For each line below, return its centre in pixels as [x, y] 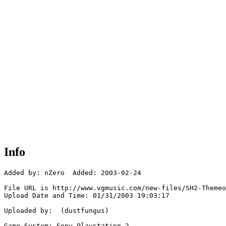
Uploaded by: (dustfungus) [56, 211]
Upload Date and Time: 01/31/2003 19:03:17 [87, 196]
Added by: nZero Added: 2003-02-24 [73, 173]
